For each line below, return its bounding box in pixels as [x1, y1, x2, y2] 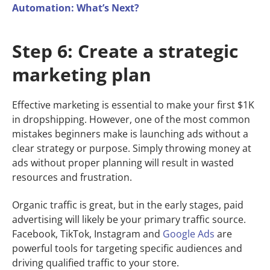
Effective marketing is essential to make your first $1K [12, 98, 254, 112]
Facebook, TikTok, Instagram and [12, 227, 163, 241]
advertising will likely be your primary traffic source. [12, 213, 246, 227]
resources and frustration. [12, 171, 132, 184]
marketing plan [12, 61, 151, 87]
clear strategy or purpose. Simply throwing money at [12, 142, 251, 155]
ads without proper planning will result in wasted [12, 156, 234, 170]
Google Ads [163, 227, 215, 241]
